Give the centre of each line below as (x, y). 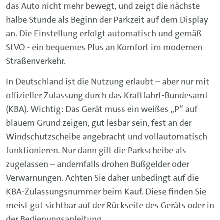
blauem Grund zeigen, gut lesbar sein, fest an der (99, 123)
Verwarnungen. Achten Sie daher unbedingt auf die (102, 178)
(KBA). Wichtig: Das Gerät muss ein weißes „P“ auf (102, 109)
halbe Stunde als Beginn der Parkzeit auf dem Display (107, 20)
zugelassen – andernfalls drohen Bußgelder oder (97, 164)
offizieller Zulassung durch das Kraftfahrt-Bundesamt (107, 95)
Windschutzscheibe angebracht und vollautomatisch (107, 137)
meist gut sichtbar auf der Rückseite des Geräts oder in (110, 205)
